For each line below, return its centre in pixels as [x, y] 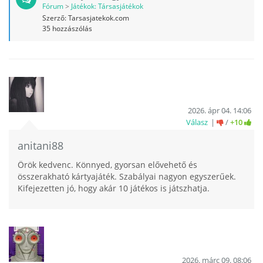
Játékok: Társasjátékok [107, 6]
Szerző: [55, 18]
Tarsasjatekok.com [99, 18]
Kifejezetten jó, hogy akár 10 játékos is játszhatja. [114, 188]
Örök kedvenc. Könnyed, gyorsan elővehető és [107, 165]
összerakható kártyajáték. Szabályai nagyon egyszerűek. [127, 177]
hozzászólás [71, 29]
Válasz [197, 122]
